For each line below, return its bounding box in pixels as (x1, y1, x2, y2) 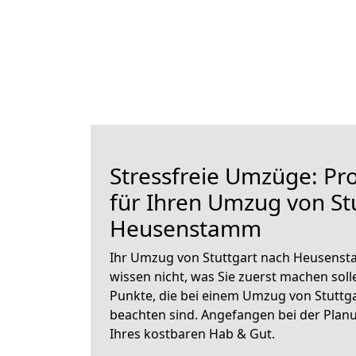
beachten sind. (110, 306, 201, 323)
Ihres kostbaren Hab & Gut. (110, 325, 275, 342)
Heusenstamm (110, 213, 261, 243)
